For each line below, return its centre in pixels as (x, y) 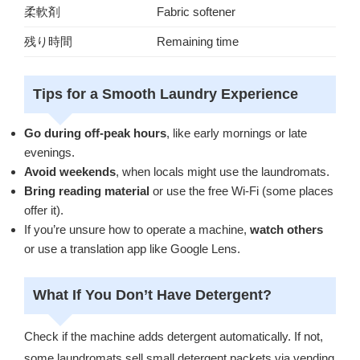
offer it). (44, 211)
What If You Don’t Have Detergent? (152, 295)
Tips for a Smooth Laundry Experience (165, 94)
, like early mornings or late (237, 133)
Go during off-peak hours (95, 133)
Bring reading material (87, 191)
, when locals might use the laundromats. (223, 172)
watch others (286, 230)
